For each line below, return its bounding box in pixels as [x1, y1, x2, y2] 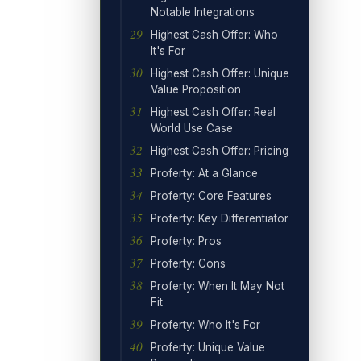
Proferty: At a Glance [151, 166, 258, 180]
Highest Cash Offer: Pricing [151, 143, 288, 157]
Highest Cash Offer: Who [151, 27, 278, 41]
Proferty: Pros [151, 234, 222, 247]
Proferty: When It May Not [151, 279, 284, 293]
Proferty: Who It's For [151, 317, 260, 331]
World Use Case [151, 121, 233, 135]
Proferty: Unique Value [151, 340, 265, 354]
